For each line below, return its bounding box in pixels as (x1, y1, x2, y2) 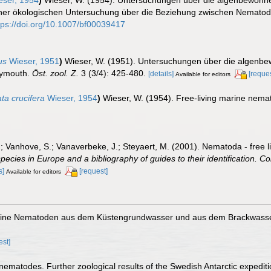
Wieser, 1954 (45, 93, 97, 103)
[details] (148, 69, 174, 78)
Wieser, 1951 (7, 56, 59, 66)
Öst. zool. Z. (32, 68, 79, 78)
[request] (79, 167, 108, 176)
